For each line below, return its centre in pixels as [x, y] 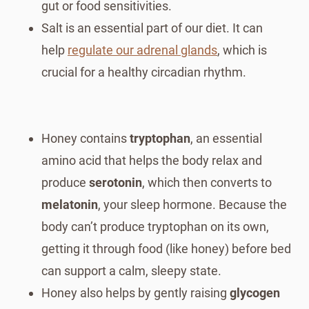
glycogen [255, 292]
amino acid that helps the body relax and [152, 160]
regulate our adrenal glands [142, 50]
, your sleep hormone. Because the [192, 204]
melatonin [70, 204]
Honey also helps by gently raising [136, 292]
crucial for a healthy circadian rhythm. [144, 72]
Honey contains [86, 138]
